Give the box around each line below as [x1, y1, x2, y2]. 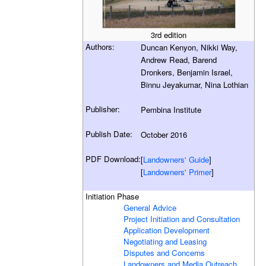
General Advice [123, 201, 177, 213]
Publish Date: [85, 128, 133, 140]
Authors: [85, 40, 141, 52]
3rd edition [151, 28, 187, 40]
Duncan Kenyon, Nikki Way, [141, 41, 238, 53]
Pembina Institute [141, 103, 202, 115]
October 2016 [141, 128, 188, 140]
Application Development [123, 224, 210, 236]
